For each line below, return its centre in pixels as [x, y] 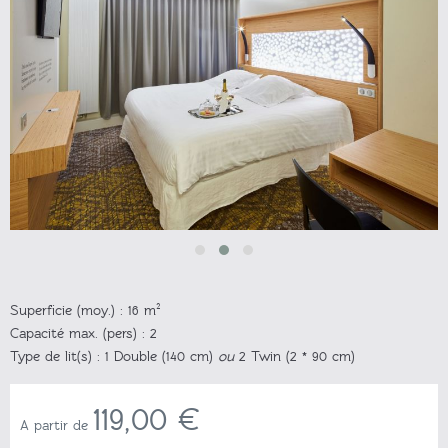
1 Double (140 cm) [159, 356]
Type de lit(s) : [55, 356]
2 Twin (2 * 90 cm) [294, 356]
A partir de [56, 425]
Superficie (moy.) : [66, 310]
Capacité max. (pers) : [77, 333]
